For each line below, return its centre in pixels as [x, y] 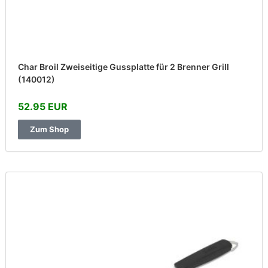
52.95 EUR [43, 106]
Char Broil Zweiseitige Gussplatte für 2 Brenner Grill [124, 67]
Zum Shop [49, 129]
